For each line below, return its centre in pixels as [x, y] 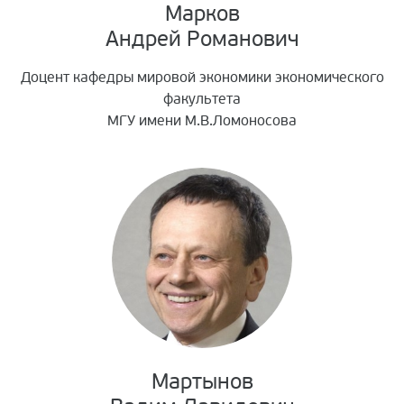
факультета [202, 100]
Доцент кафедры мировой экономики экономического [202, 78]
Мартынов [202, 382]
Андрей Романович [202, 40]
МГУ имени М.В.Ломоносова [202, 121]
